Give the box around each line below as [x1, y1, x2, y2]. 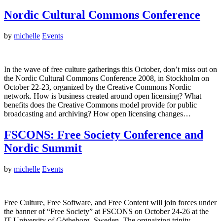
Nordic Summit [4, 142, 82, 155]
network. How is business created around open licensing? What [4, 92, 201, 101]
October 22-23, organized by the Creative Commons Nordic [4, 83, 191, 92]
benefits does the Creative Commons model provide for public [4, 101, 197, 110]
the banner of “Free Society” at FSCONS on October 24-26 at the [4, 207, 209, 216]
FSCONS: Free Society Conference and [4, 128, 203, 142]
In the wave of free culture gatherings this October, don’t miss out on [4, 65, 217, 74]
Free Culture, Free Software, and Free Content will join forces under [4, 198, 217, 207]
